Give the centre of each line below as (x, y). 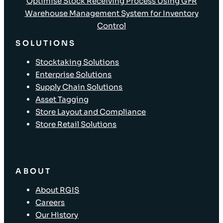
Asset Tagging (62, 99)
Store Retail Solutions (76, 124)
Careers (50, 203)
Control (111, 26)
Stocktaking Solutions (77, 62)
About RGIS (57, 190)
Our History (57, 215)
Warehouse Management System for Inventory (111, 13)
